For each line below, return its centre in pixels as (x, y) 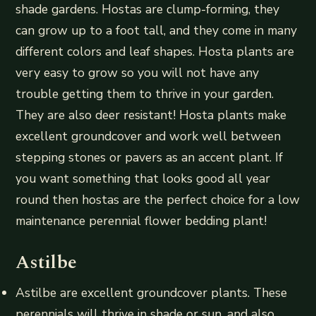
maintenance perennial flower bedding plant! (141, 220)
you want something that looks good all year (143, 178)
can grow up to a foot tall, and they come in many (157, 30)
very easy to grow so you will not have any (138, 72)
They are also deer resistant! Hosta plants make (151, 115)
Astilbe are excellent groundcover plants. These (152, 292)
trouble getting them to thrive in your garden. (145, 93)
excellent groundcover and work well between (148, 136)
